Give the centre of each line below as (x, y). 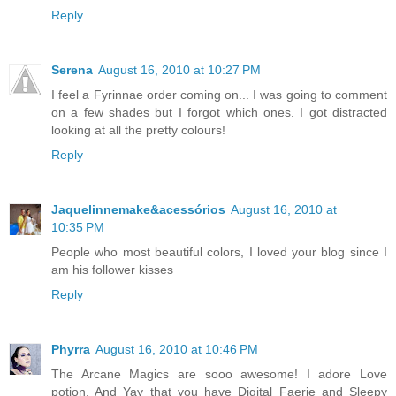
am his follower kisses (112, 270)
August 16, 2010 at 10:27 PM (179, 70)
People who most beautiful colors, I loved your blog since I (219, 252)
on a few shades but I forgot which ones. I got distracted (219, 113)
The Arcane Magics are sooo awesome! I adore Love (219, 374)
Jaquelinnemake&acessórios (138, 210)
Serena (72, 70)
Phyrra (71, 350)
